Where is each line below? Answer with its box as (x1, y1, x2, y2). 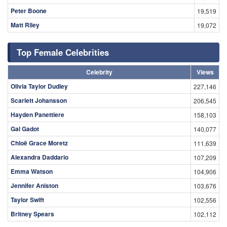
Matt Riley (11, 20, 40, 29)
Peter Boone (11, 6, 47, 15)
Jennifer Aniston (11, 180, 58, 190)
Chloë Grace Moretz (11, 138, 68, 147)
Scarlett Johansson (11, 95, 67, 105)
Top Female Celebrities (17, 46, 109, 58)
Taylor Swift (11, 195, 44, 204)
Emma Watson (11, 166, 53, 176)
